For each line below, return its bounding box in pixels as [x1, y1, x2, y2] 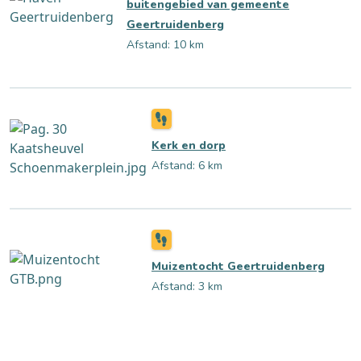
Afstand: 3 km [151, 279, 222, 295]
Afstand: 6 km [151, 158, 222, 174]
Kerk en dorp [151, 138, 226, 154]
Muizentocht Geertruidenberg [151, 259, 325, 275]
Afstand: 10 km [127, 37, 204, 53]
